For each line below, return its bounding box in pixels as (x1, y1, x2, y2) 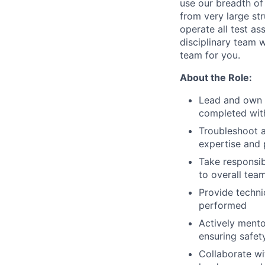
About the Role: (180, 72, 252, 83)
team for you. (180, 49, 240, 61)
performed (199, 199, 247, 211)
